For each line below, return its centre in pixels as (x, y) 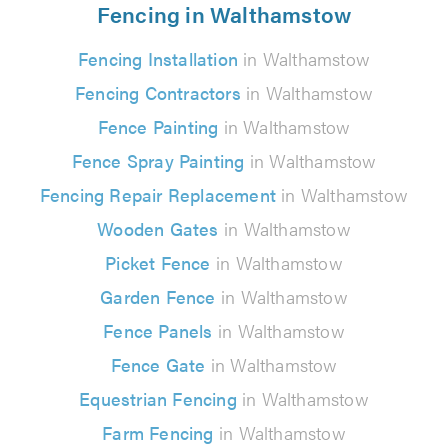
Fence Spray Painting (158, 160)
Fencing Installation (158, 58)
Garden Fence (158, 296)
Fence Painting (158, 126)
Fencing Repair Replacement (158, 194)
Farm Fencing (158, 432)
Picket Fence (158, 262)
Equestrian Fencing (158, 398)
